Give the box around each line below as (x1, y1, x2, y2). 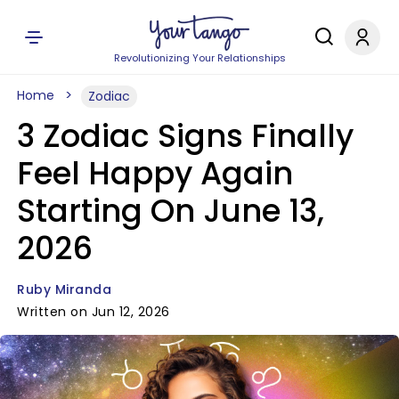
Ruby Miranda (17, 281, 111, 298)
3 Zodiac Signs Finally (17, 114, 354, 158)
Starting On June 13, (17, 189, 324, 232)
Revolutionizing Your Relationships (113, 51, 286, 65)
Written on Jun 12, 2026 (17, 303, 170, 321)
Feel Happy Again (17, 151, 293, 195)
